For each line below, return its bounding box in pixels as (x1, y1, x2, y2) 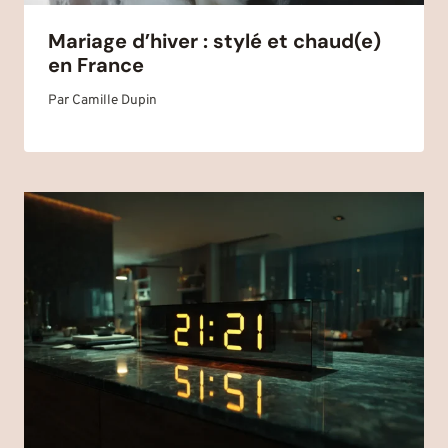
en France (48, 51, 144, 78)
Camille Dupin (72, 92, 158, 110)
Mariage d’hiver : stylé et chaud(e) (48, 27, 381, 54)
